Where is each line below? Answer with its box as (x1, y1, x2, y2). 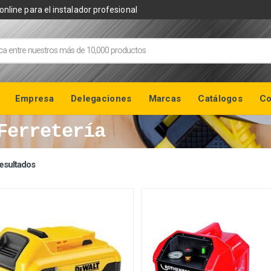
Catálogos (198, 93, 243, 104)
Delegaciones (70, 93, 132, 104)
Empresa (15, 93, 54, 104)
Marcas (148, 93, 181, 104)
